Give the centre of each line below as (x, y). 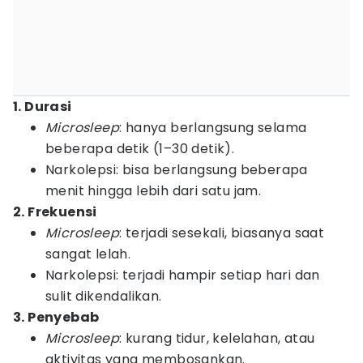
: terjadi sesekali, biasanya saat (222, 233)
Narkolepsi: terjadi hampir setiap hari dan (183, 275)
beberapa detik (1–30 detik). (140, 149)
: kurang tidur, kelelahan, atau (217, 338)
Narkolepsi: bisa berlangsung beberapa (177, 170)
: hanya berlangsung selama (213, 128)
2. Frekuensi (55, 212)
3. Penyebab (56, 317)
